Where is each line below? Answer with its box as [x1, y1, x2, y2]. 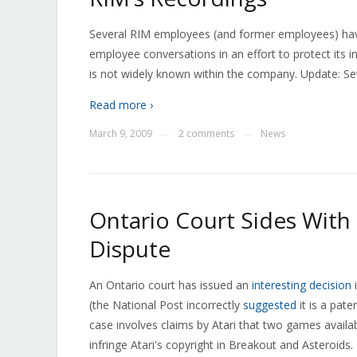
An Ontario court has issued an [89, 277, 252, 292]
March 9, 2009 [89, 127, 152, 140]
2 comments [178, 127, 234, 140]
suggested [243, 297, 296, 312]
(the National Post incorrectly [89, 297, 243, 312]
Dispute [89, 233, 171, 264]
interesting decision [252, 277, 351, 292]
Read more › [89, 97, 153, 112]
